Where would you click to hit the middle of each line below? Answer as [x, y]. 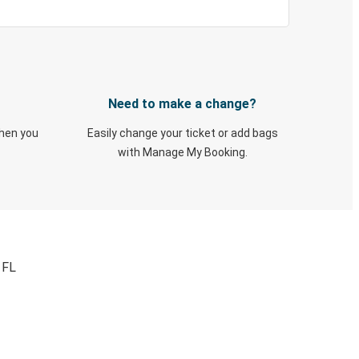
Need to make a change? [182, 104]
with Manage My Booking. [182, 152]
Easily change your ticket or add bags [182, 133]
